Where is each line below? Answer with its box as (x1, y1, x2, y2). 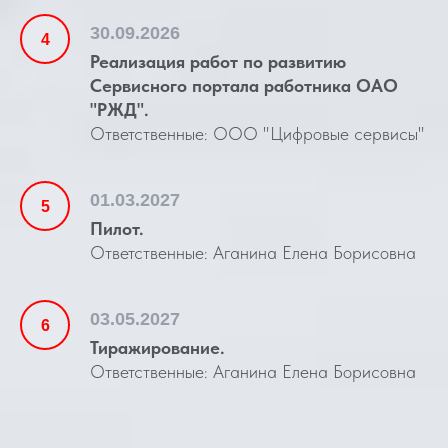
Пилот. (90, 218, 144, 239)
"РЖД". (90, 99, 149, 120)
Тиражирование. (90, 337, 225, 358)
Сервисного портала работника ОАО (90, 75, 398, 96)
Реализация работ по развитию (90, 51, 346, 72)
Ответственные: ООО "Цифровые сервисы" (90, 123, 425, 144)
